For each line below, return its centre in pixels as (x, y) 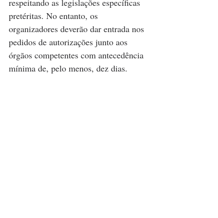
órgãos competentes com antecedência (77, 55)
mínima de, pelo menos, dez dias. (68, 68)
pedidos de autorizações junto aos (69, 42)
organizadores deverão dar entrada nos (78, 29)
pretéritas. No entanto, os (54, 16)
